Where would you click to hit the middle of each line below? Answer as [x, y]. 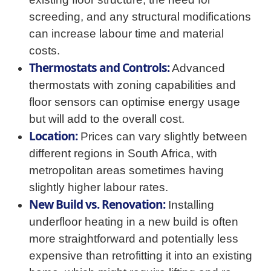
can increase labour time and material [126, 34]
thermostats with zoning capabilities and [132, 85]
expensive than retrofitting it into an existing [141, 256]
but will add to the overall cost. [107, 119]
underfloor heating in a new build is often [134, 222]
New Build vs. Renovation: [97, 204]
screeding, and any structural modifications [140, 17]
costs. [44, 51]
